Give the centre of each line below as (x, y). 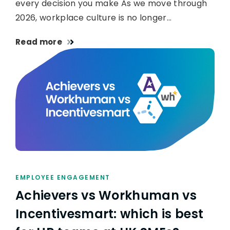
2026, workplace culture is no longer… (93, 18)
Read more (39, 42)
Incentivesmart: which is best (110, 214)
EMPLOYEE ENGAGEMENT (63, 178)
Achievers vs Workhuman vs (106, 196)
